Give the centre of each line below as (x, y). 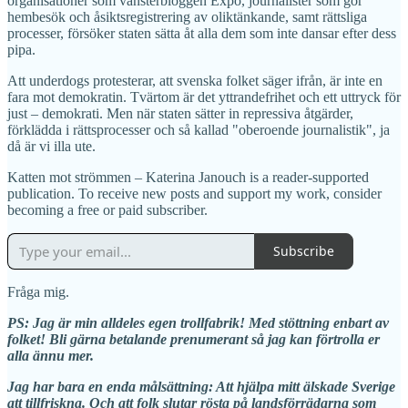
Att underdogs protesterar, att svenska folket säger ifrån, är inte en (195, 80)
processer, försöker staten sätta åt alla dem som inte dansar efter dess (202, 33)
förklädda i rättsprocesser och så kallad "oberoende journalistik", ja (199, 129)
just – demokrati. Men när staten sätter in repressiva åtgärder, (180, 113)
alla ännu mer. (51, 355)
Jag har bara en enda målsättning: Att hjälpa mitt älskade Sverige (201, 386)
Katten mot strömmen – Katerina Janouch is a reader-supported (188, 177)
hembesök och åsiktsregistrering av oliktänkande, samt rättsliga (187, 16)
